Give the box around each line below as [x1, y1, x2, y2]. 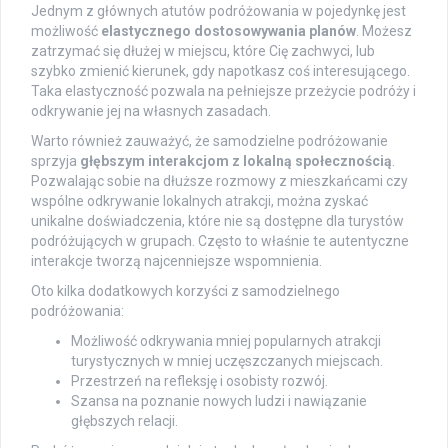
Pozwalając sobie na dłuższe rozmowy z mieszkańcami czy [31, 173, 408, 190]
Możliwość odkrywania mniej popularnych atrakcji [71, 333, 381, 350]
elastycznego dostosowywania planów [101, 23, 356, 40]
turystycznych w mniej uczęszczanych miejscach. [71, 353, 383, 370]
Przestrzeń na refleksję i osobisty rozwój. [71, 373, 328, 390]
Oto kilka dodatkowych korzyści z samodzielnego [31, 283, 340, 300]
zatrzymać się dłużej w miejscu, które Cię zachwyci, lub [31, 43, 375, 60]
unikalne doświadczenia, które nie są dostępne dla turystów [31, 213, 404, 230]
